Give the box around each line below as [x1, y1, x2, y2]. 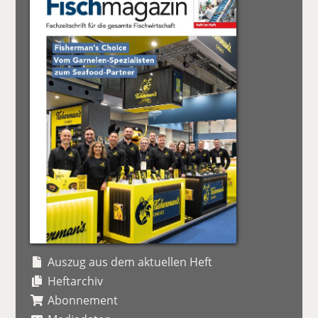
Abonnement [48, 292, 119, 309]
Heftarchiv [48, 273, 104, 290]
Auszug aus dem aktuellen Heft [48, 254, 213, 270]
